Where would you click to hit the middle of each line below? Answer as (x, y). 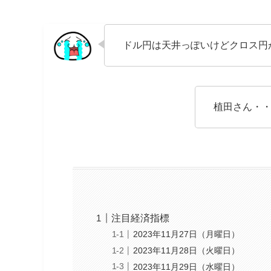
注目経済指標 (141, 218)
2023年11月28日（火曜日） (187, 250)
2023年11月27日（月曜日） (187, 234)
